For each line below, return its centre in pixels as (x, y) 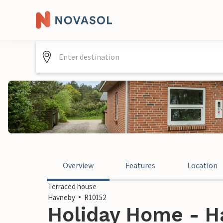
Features (140, 165)
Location (202, 165)
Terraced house (72, 186)
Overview (78, 165)
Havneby (61, 197)
